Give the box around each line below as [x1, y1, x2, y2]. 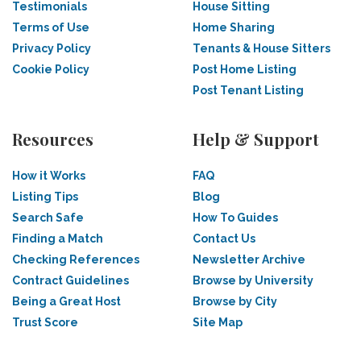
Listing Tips [12, 190, 78, 203]
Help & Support [193, 128, 319, 150]
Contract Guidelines [12, 274, 129, 287]
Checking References [12, 253, 139, 266]
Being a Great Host [12, 295, 121, 308]
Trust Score [12, 316, 78, 329]
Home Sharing [193, 21, 275, 34]
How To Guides [193, 211, 278, 224]
